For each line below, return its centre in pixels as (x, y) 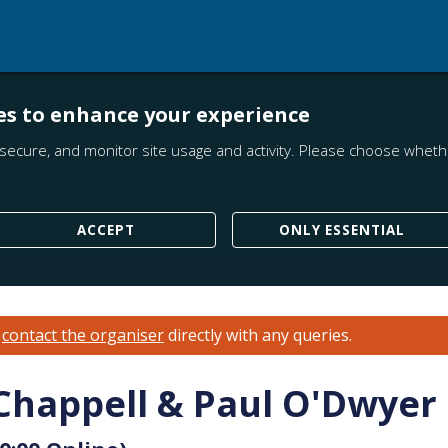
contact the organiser (83, 335)
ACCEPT (105, 229)
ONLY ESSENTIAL (341, 229)
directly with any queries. (258, 335)
